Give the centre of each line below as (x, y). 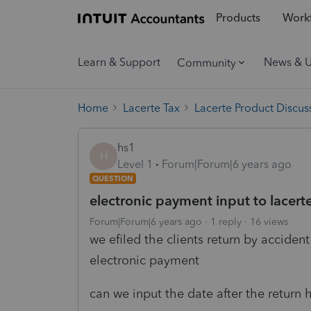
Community (207, 62)
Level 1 (135, 164)
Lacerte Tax (151, 108)
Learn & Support (119, 62)
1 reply (226, 221)
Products (238, 18)
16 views (269, 221)
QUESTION (113, 178)
